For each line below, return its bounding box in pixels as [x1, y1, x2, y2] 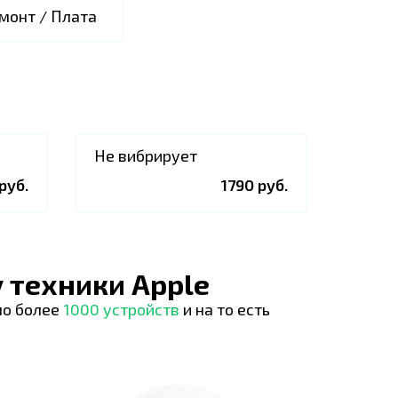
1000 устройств [63, 299, 179, 319]
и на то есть [179, 299, 270, 319]
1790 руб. [221, 175, 288, 195]
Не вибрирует [93, 146, 197, 165]
